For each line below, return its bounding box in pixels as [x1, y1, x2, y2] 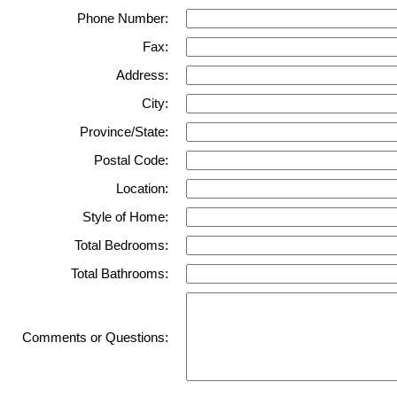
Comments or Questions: [22, 331, 168, 346]
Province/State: [80, 125, 168, 140]
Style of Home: [82, 210, 168, 225]
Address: [116, 68, 168, 83]
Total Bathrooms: [71, 267, 168, 282]
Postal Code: [94, 153, 168, 168]
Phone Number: [77, 12, 168, 27]
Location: [116, 182, 168, 197]
